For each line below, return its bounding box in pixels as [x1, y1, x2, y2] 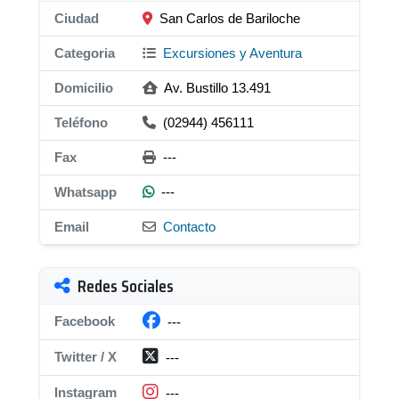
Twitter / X [54, 349, 117, 364]
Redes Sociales [77, 272, 174, 300]
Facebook [54, 313, 115, 329]
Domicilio [54, 80, 113, 95]
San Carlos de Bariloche [156, 11, 300, 26]
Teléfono [54, 115, 108, 130]
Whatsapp [54, 184, 117, 199]
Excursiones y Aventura [159, 45, 302, 61]
